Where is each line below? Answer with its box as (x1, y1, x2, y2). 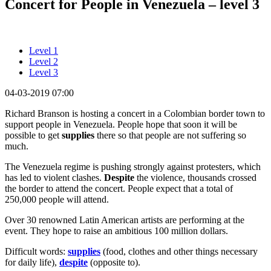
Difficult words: (5, 246, 68, 256)
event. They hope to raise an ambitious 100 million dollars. (5, 225, 228, 236)
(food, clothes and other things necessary (100, 246, 258, 256)
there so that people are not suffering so (97, 129, 246, 140)
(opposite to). (88, 256, 140, 267)
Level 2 (29, 56, 58, 67)
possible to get (5, 129, 62, 140)
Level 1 (29, 45, 58, 56)
